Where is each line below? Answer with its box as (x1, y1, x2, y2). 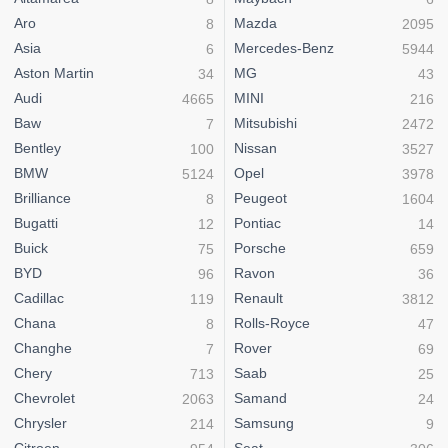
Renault (234, 290, 283, 307)
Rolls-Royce (234, 315, 310, 332)
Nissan (234, 140, 277, 157)
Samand (234, 390, 287, 407)
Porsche (234, 240, 286, 257)
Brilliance (14, 190, 71, 207)
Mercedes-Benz (234, 40, 334, 57)
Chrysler (14, 415, 67, 432)
